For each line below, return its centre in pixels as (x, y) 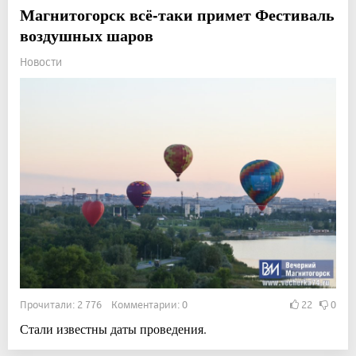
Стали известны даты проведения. (113, 328)
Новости (41, 61)
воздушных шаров (87, 35)
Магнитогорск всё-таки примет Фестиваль (177, 14)
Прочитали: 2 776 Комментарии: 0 (104, 304)
